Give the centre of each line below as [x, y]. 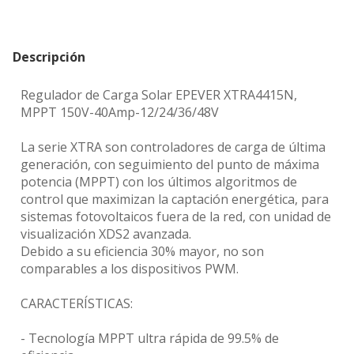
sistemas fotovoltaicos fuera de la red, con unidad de [176, 216]
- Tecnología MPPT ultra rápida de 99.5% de [150, 338]
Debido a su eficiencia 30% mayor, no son [142, 251]
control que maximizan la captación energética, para [175, 199]
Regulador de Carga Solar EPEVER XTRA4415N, [159, 94]
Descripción [49, 56]
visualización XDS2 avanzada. [106, 233]
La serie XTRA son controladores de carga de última [173, 147]
